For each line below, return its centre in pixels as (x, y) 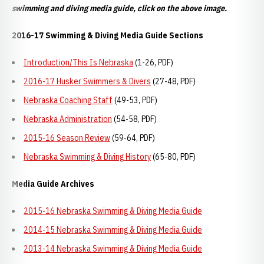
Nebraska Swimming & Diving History (87, 157)
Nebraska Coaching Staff (68, 100)
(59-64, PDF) (133, 138)
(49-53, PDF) (135, 100)
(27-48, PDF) (173, 81)
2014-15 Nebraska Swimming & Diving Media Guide (113, 230)
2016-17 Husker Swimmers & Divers (87, 81)
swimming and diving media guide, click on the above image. (119, 8)
